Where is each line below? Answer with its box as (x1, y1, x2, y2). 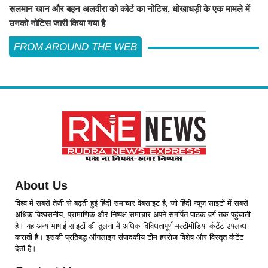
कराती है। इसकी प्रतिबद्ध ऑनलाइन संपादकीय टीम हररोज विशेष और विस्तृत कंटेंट (15, 232, 243, 242)
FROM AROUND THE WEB (14, 41, 137, 53)
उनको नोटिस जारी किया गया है (9, 17, 105, 28)
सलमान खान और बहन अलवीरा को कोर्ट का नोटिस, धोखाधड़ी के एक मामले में (9, 3, 250, 14)
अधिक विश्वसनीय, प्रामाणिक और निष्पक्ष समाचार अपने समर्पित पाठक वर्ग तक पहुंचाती (15, 209, 251, 219)
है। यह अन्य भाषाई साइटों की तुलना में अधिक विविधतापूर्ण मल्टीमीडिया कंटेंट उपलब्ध (15, 221, 246, 230)
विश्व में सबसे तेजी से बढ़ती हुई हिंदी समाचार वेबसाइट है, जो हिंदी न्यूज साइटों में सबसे (15, 198, 248, 208)
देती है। (15, 243, 36, 253)
